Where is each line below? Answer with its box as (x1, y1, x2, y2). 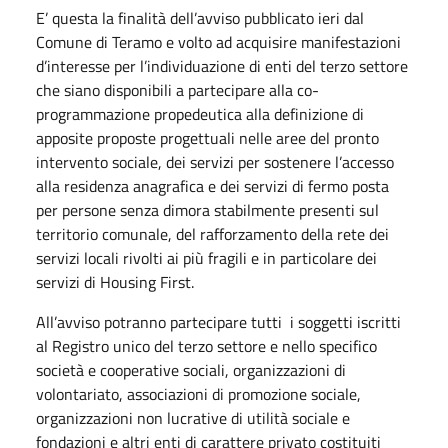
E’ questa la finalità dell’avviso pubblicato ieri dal (36, 5, 364, 30)
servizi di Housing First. (36, 269, 194, 294)
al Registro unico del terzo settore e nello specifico (36, 333, 377, 358)
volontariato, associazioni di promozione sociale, (36, 381, 361, 406)
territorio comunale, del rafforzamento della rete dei (36, 221, 389, 246)
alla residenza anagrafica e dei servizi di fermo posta (36, 173, 389, 198)
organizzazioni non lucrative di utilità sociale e (36, 405, 350, 430)
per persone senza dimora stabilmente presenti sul (36, 197, 379, 222)
